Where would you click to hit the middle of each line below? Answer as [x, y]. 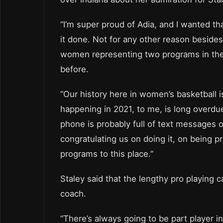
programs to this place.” [107, 154]
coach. [73, 193]
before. [74, 69]
